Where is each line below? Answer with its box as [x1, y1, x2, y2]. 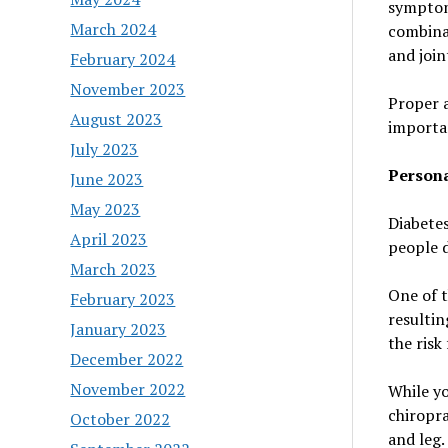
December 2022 [70, 347, 184, 370]
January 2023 [70, 317, 167, 340]
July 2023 [70, 137, 139, 160]
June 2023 [70, 167, 144, 190]
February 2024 [70, 47, 176, 70]
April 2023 [70, 227, 148, 250]
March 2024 [70, 17, 157, 40]
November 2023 [70, 77, 186, 100]
